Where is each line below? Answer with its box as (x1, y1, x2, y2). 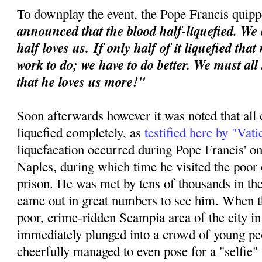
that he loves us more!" (17, 71, 151, 91)
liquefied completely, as (17, 123, 145, 141)
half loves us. (17, 37, 94, 57)
